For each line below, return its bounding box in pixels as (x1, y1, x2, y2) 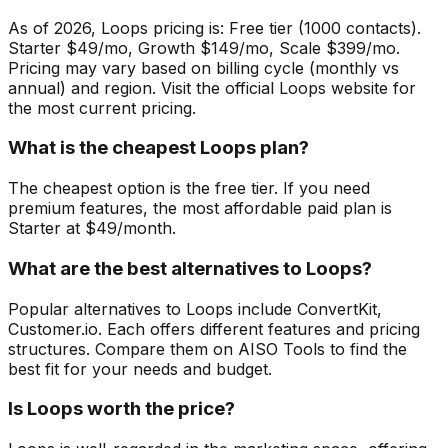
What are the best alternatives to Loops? (8, 256, 372, 280)
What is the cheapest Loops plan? (8, 136, 309, 160)
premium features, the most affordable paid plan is (8, 198, 392, 219)
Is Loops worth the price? (8, 397, 235, 421)
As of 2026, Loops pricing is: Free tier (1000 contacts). (8, 17, 421, 38)
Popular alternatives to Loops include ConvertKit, (8, 298, 382, 319)
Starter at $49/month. (8, 218, 176, 239)
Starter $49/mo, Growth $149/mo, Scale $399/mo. (8, 37, 400, 58)
